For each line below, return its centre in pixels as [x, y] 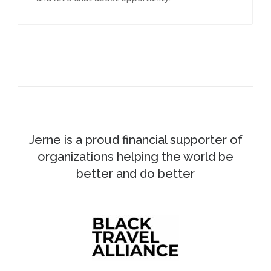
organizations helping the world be [135, 157]
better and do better [135, 174]
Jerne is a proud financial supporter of [135, 140]
